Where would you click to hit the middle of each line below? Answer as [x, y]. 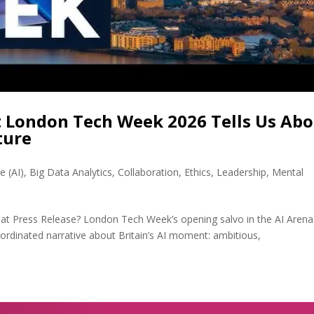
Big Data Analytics [71, 172]
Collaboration [149, 172]
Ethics [198, 172]
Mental [288, 172]
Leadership [242, 172]
